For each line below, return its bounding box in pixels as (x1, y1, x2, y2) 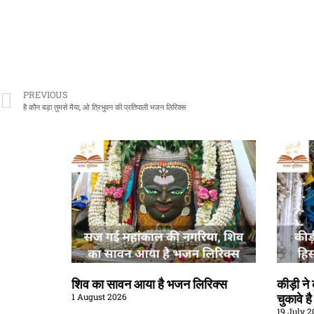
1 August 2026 (71, 290, 127, 302)
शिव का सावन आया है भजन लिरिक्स (71, 276, 227, 292)
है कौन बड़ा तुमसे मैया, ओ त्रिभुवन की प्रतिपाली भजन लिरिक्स (23, 101, 186, 112)
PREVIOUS (23, 88, 68, 100)
